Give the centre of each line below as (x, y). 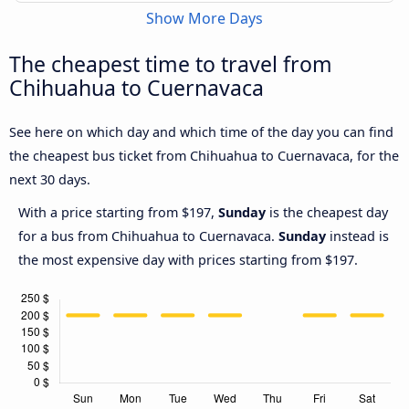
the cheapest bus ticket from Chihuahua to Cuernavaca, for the (204, 156)
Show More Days (204, 19)
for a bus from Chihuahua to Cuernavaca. (148, 236)
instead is (357, 236)
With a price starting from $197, (118, 213)
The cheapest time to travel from (171, 64)
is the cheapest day (327, 213)
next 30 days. (50, 180)
